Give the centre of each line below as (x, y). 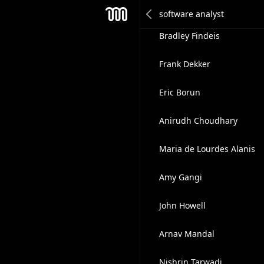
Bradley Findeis (189, 36)
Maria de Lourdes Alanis (207, 149)
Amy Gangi (180, 177)
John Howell (182, 205)
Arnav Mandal (187, 234)
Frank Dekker (184, 64)
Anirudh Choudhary (198, 121)
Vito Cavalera (184, 7)
